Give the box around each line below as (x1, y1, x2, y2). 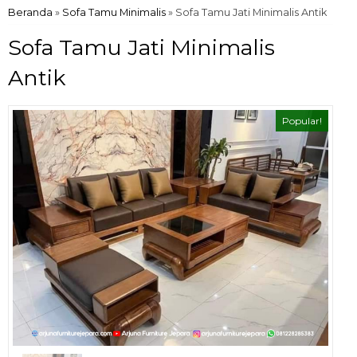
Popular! (282, 115, 322, 127)
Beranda (8, 6, 53, 18)
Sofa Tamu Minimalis (62, 6, 166, 18)
